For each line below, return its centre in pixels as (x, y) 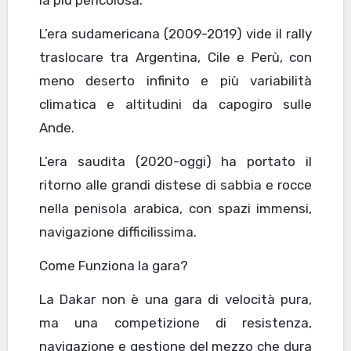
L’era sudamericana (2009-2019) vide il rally (175, 34)
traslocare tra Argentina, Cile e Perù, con (175, 58)
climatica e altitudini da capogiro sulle (175, 105)
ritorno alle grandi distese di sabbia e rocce (175, 185)
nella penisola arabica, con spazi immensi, (175, 209)
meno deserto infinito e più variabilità (175, 81)
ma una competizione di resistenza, (175, 323)
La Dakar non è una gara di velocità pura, (175, 300)
